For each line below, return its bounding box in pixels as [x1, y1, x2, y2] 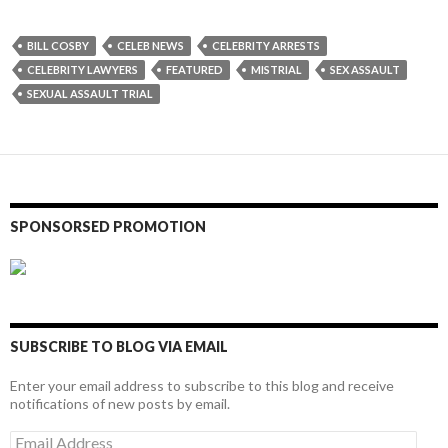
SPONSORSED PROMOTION [10, 217, 206, 235]
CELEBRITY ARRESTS [212, 38, 320, 52]
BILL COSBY [27, 38, 89, 52]
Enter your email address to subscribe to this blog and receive [10, 377, 394, 395]
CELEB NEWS [117, 38, 184, 52]
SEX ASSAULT [330, 62, 400, 76]
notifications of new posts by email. [10, 395, 230, 413]
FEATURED [166, 62, 223, 76]
